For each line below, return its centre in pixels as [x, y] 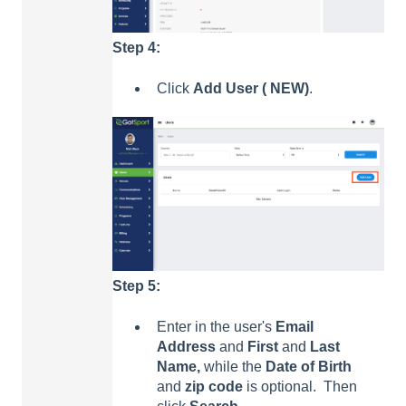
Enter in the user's [216, 326]
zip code [216, 386]
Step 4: [136, 48]
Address [186, 346]
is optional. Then [302, 386]
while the [233, 366]
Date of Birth [309, 366]
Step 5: [136, 286]
